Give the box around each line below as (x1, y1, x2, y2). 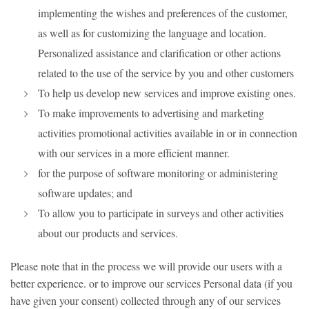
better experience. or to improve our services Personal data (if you (10, 276, 292, 290)
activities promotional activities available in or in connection (38, 126, 297, 140)
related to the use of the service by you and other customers (38, 66, 294, 80)
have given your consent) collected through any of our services (10, 293, 281, 308)
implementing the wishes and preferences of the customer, (38, 6, 288, 20)
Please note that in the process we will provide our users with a (10, 259, 282, 273)
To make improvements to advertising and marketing (38, 106, 264, 120)
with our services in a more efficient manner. (38, 146, 230, 160)
